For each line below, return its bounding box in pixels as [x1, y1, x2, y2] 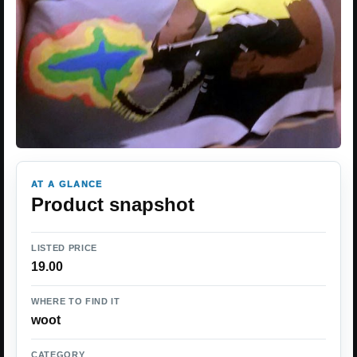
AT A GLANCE [31, 178, 103, 189]
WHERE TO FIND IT [31, 296, 120, 306]
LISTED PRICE [31, 242, 97, 253]
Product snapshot [31, 193, 194, 215]
